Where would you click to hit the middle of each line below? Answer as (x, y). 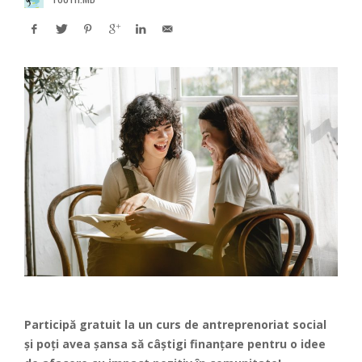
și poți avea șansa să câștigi (107, 343)
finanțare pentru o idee (258, 343)
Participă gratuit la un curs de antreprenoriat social (175, 324)
